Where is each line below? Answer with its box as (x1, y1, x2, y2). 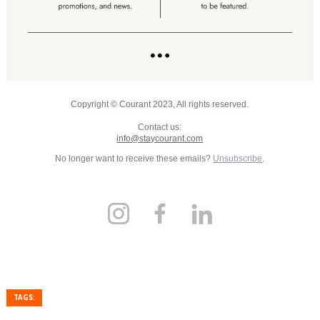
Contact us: (138, 122, 182, 132)
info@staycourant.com (116, 134, 204, 144)
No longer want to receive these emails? (55, 154, 214, 164)
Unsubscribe (213, 154, 263, 164)
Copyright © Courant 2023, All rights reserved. (71, 99, 249, 109)
